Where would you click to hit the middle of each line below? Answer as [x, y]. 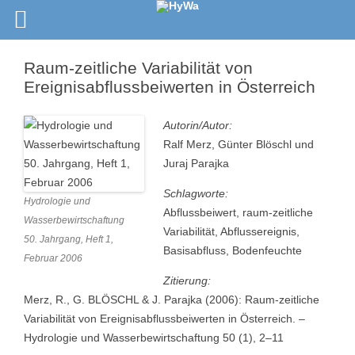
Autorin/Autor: [198, 125]
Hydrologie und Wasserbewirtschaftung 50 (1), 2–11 [154, 338]
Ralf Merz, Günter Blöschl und [239, 144]
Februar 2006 [53, 258]
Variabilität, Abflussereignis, [231, 231]
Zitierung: [187, 281]
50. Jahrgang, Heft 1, [69, 239]
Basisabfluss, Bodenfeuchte [233, 250]
